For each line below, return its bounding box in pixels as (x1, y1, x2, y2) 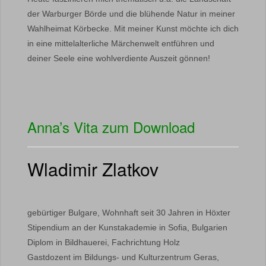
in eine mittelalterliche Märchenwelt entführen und (27, 39, 214, 48)
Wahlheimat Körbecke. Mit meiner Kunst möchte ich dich (27, 24, 239, 33)
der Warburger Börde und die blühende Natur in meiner (27, 9, 235, 18)
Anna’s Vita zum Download (27, 116, 195, 137)
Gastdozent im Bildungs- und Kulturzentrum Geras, (27, 252, 219, 262)
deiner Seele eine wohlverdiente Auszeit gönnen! (27, 53, 210, 63)
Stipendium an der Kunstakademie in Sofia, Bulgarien (27, 223, 227, 232)
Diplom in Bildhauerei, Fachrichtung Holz (27, 237, 180, 247)
